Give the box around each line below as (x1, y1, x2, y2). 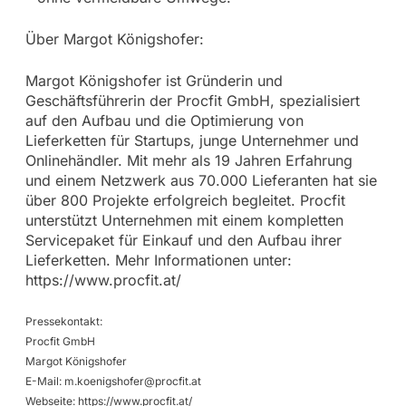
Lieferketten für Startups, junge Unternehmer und (24, 130, 359, 150)
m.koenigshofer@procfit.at (63, 373, 201, 388)
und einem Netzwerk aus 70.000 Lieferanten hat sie (24, 170, 377, 189)
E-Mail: (24, 373, 64, 388)
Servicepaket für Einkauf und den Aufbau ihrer (24, 230, 342, 249)
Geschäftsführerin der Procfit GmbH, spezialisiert (24, 91, 360, 110)
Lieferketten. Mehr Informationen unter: (24, 250, 292, 269)
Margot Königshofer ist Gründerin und (24, 71, 283, 90)
